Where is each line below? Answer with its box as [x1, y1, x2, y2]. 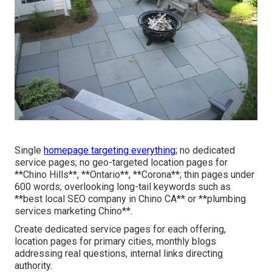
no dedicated [177, 144, 235, 156]
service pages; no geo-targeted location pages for [15, 156, 228, 168]
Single [15, 144, 44, 156]
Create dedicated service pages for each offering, [15, 223, 226, 235]
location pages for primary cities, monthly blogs [15, 235, 216, 247]
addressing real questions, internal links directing [15, 247, 223, 259]
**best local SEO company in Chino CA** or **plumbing [15, 192, 246, 205]
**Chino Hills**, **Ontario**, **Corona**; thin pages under [15, 168, 254, 180]
